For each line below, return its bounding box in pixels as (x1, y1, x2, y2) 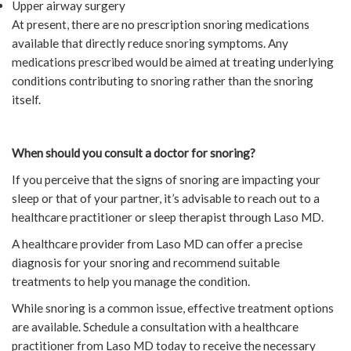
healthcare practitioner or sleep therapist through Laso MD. (12, 209, 324, 224)
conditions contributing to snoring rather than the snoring (12, 73, 313, 88)
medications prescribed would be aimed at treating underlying (12, 54, 334, 69)
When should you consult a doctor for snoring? (12, 145, 255, 160)
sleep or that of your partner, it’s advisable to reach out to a (12, 190, 320, 205)
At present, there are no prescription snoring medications (12, 16, 309, 31)
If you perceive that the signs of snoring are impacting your (12, 172, 320, 186)
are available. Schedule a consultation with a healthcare (12, 319, 299, 334)
